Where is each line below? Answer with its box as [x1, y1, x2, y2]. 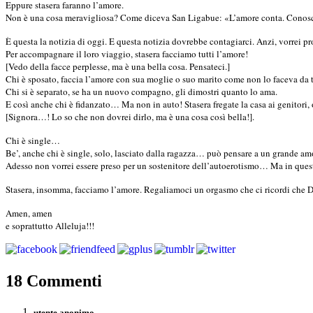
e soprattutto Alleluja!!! [6, 219, 94, 232]
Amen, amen [6, 206, 52, 219]
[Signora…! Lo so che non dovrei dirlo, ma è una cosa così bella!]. [6, 110, 254, 123]
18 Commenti [6, 271, 102, 290]
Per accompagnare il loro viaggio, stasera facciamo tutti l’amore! [6, 47, 248, 60]
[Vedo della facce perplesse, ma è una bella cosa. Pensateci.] [6, 59, 230, 73]
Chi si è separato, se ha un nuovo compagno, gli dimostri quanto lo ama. [6, 85, 277, 98]
